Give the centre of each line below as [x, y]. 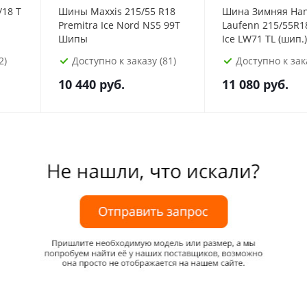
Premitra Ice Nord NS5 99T [119, 25]
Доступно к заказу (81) [124, 61]
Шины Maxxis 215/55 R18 [117, 11]
